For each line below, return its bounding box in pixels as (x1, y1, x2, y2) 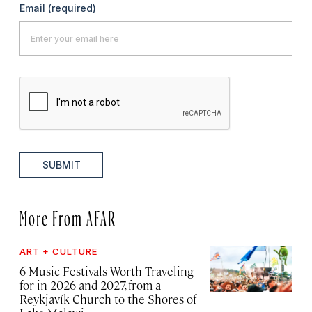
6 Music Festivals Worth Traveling (19, 263, 194, 279)
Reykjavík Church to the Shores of (19, 291, 196, 307)
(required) (48, 2, 96, 15)
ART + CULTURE (19, 246, 97, 258)
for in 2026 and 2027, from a (19, 277, 161, 293)
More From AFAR (19, 210, 116, 221)
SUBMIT (42, 159, 81, 171)
